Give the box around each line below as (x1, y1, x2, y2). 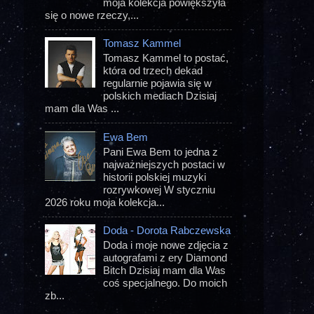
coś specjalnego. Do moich (103, 277, 228, 289)
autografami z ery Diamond (103, 252, 228, 264)
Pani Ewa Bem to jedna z (103, 145, 219, 158)
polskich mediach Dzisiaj (103, 90, 217, 102)
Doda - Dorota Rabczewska (103, 224, 231, 237)
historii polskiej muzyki (103, 170, 207, 183)
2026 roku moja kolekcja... (45, 196, 165, 208)
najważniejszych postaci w (103, 158, 226, 170)
